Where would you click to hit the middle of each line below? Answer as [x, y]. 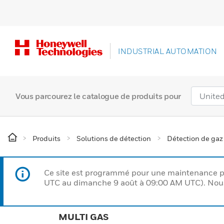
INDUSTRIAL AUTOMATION [168, 51]
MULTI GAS [83, 217]
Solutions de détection [114, 138]
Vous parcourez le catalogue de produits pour [98, 96]
